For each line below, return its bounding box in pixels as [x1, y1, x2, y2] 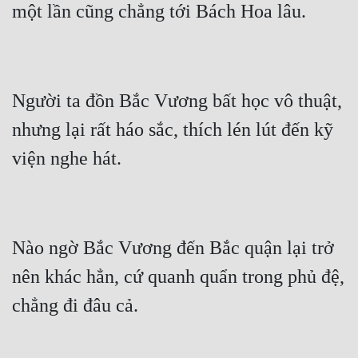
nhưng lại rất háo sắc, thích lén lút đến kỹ [12, 119, 333, 141]
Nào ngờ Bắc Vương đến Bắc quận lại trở [12, 237, 334, 259]
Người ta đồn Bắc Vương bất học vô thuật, [12, 90, 342, 112]
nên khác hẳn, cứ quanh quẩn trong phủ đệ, [12, 266, 344, 288]
